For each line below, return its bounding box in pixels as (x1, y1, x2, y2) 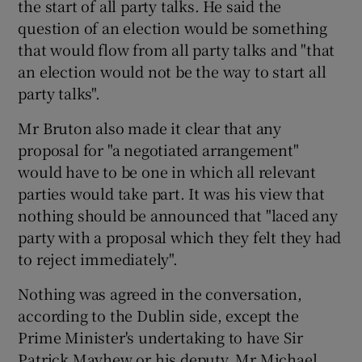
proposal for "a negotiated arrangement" (18, 139, 299, 160)
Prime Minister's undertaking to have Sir (18, 326, 303, 347)
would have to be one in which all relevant (18, 161, 317, 182)
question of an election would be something (18, 17, 328, 38)
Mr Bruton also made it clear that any (18, 117, 282, 138)
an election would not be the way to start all (18, 61, 326, 82)
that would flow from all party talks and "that (18, 39, 335, 60)
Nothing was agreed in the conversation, (18, 283, 302, 304)
